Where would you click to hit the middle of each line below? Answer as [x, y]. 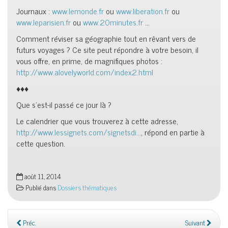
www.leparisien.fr [44, 22]
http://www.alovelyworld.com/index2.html [85, 72]
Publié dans [41, 187]
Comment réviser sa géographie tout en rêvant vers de [106, 38]
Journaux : [34, 11]
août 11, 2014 [42, 176]
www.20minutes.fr [113, 22]
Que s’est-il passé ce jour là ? [64, 104]
